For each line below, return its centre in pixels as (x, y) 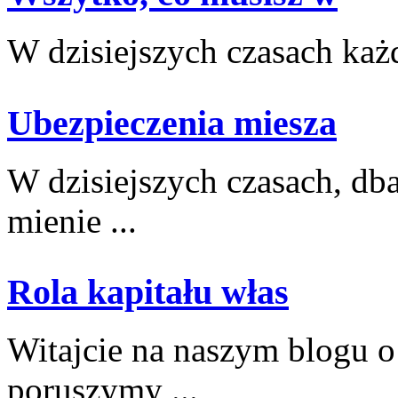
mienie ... (72, 220)
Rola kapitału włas (148, 292)
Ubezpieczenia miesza (172, 123)
